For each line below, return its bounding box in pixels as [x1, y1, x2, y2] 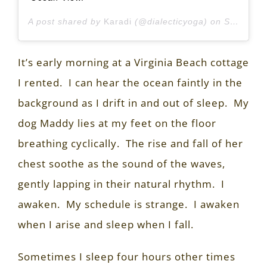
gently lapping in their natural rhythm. [18, 176, 215, 191]
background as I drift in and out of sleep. [18, 95, 228, 110]
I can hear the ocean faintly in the [69, 75, 243, 89]
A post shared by [28, 16, 104, 26]
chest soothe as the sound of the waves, [18, 156, 225, 170]
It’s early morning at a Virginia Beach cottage [18, 55, 249, 69]
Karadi [104, 16, 132, 26]
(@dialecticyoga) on [132, 16, 224, 26]
